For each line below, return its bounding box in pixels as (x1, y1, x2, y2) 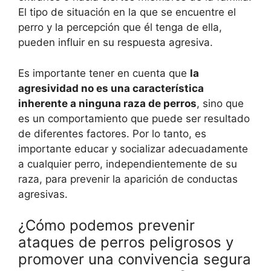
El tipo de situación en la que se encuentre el (18, 6, 236, 19)
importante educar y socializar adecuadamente (18, 142, 248, 155)
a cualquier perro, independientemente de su (18, 157, 237, 170)
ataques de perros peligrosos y (18, 233, 233, 252)
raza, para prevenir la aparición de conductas (18, 172, 238, 185)
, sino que (197, 97, 244, 109)
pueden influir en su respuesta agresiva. (18, 36, 213, 49)
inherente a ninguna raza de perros (18, 97, 197, 109)
